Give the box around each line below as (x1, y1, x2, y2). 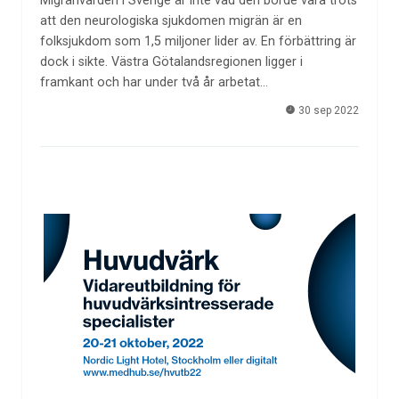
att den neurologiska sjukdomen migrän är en (39, 12, 302, 28)
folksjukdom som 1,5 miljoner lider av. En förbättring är (39, 33, 356, 49)
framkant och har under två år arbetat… (39, 74, 268, 90)
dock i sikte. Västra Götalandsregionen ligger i (39, 53, 303, 69)
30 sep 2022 (296, 104, 360, 118)
